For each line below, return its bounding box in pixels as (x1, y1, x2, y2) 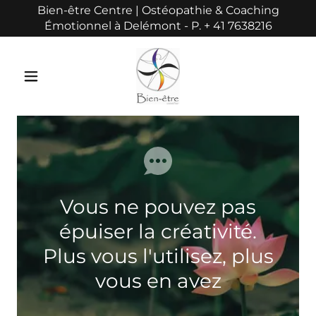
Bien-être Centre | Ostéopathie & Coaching (37, 4, 279, 17)
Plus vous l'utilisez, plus (42, 244, 274, 268)
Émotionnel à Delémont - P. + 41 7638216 (44, 19, 272, 32)
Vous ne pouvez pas (60, 195, 256, 219)
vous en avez (95, 269, 221, 293)
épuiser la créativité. (59, 219, 257, 243)
